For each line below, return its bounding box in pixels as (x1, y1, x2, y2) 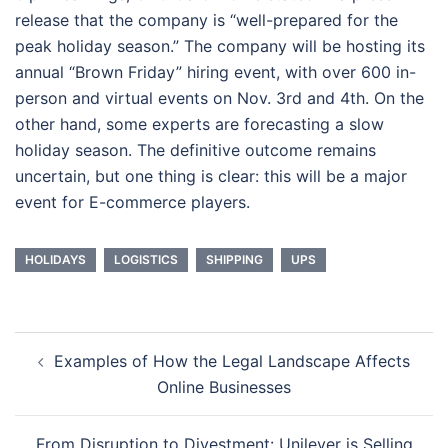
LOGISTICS (114, 252, 178, 267)
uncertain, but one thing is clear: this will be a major (15, 166, 407, 186)
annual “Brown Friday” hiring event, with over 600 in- (15, 62, 416, 82)
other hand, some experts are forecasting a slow (15, 114, 384, 134)
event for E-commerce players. (15, 192, 250, 212)
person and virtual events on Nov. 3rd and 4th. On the (15, 88, 424, 108)
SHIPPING (206, 252, 263, 267)
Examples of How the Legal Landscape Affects (54, 351, 410, 371)
